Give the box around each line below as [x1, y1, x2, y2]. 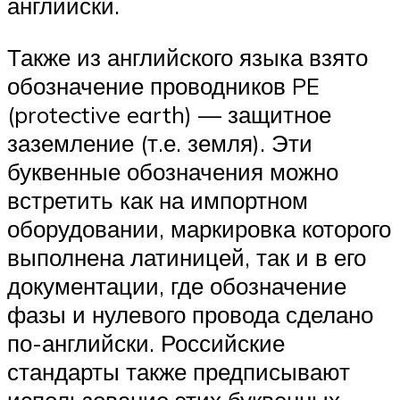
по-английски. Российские [7, 329, 285, 358]
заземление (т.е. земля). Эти [7, 129, 312, 158]
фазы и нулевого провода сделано [7, 300, 373, 329]
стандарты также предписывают [7, 357, 350, 387]
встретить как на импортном [7, 186, 308, 215]
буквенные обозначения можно [7, 157, 338, 187]
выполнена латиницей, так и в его [7, 243, 366, 272]
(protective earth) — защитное [7, 100, 331, 129]
